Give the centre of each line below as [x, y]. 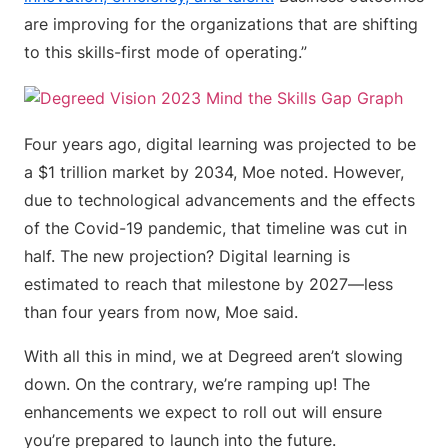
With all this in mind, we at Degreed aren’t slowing [213, 356]
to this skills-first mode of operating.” [165, 52]
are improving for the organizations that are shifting [221, 24]
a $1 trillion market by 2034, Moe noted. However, [214, 172]
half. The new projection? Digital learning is [187, 256]
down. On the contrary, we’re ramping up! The [197, 384]
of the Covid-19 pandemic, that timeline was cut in [215, 228]
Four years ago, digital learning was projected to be [220, 144]
